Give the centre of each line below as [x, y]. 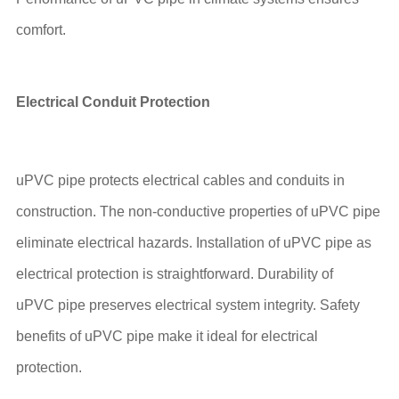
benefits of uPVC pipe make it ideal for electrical [167, 337]
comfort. [41, 30]
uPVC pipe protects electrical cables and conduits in [180, 181]
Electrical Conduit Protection [113, 102]
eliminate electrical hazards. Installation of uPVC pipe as [193, 243]
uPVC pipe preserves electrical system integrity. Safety [187, 305]
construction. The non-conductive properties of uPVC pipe [198, 212]
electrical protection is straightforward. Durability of [174, 274]
